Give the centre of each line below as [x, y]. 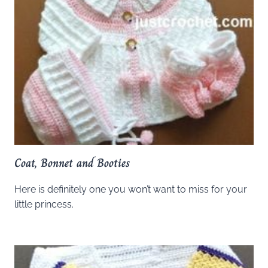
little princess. [44, 205]
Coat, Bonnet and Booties [72, 163]
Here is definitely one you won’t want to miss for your [131, 190]
